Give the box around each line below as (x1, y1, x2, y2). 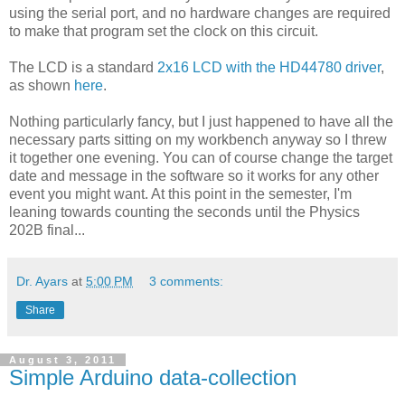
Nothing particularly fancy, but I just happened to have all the (9, 113, 393, 129)
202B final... (9, 221, 85, 238)
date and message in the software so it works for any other (9, 167, 379, 184)
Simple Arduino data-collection (9, 364, 297, 390)
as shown (9, 77, 74, 93)
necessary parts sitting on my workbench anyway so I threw (9, 131, 387, 147)
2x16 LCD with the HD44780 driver (157, 59, 381, 75)
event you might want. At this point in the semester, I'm (9, 185, 352, 202)
